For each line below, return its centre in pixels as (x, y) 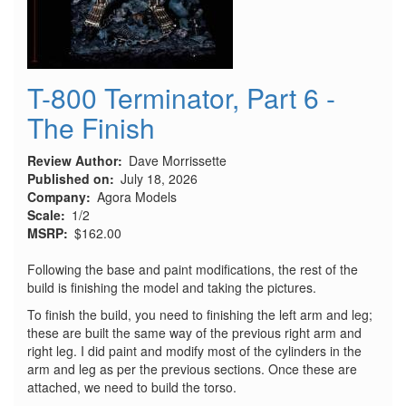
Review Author (72, 161)
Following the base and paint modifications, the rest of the (193, 270)
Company (57, 197)
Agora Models (137, 197)
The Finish (91, 128)
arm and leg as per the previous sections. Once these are (192, 369)
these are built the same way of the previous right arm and (194, 333)
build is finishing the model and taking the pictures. (172, 288)
